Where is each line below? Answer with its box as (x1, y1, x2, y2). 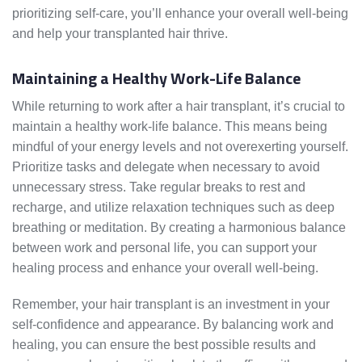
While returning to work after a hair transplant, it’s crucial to (12, 99, 345, 114)
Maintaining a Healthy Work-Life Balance (12, 65, 301, 91)
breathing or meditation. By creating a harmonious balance (12, 221, 346, 235)
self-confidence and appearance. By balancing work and (12, 318, 334, 332)
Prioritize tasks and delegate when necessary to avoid (12, 160, 320, 175)
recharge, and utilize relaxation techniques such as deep (12, 200, 335, 215)
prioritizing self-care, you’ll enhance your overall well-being (12, 6, 348, 21)
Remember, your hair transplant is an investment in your (12, 297, 330, 312)
